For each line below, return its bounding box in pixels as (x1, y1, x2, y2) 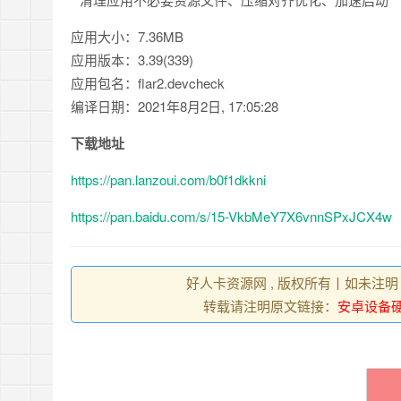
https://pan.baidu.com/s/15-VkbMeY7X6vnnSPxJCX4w (71, 207, 392, 226)
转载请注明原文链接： (203, 296, 337, 315)
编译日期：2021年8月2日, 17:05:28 (71, 97, 278, 115)
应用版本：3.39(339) (71, 50, 193, 69)
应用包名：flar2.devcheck (71, 73, 225, 92)
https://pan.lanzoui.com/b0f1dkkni (71, 170, 266, 189)
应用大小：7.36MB (71, 27, 183, 46)
